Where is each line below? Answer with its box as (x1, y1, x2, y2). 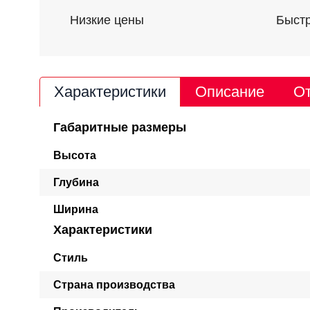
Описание (195, 83, 264, 100)
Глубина (53, 176, 99, 188)
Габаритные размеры (53, 120, 186, 134)
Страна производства (53, 279, 175, 291)
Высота (53, 149, 96, 161)
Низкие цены (70, 13, 144, 28)
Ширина (53, 203, 98, 215)
